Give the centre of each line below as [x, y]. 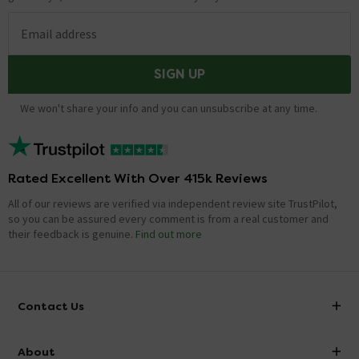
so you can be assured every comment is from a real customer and [168, 219]
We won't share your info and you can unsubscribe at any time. [169, 109]
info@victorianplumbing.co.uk [113, 344]
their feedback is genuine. [71, 234]
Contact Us [51, 307]
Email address [59, 34]
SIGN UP [179, 75]
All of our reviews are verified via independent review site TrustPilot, [173, 204]
